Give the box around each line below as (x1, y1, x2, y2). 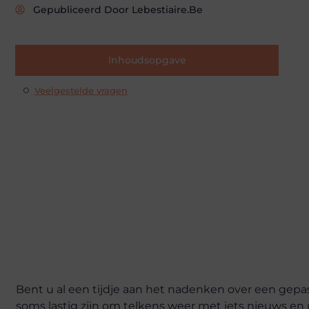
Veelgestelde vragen (34, 84, 128, 96)
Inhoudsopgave (108, 53, 186, 66)
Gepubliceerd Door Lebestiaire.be (33, 3, 203, 16)
